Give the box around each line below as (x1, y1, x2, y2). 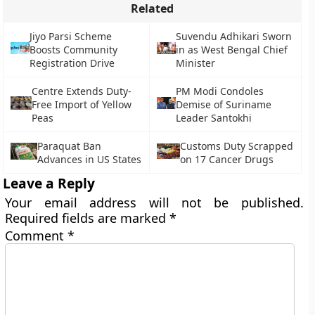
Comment (5, 227, 68, 244)
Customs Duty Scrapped (180, 139, 294, 153)
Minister (175, 56, 215, 70)
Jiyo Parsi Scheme (29, 30, 112, 43)
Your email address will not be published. (5, 194, 304, 211)
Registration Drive (29, 56, 115, 70)
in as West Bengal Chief (175, 43, 288, 56)
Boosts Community (29, 43, 117, 56)
